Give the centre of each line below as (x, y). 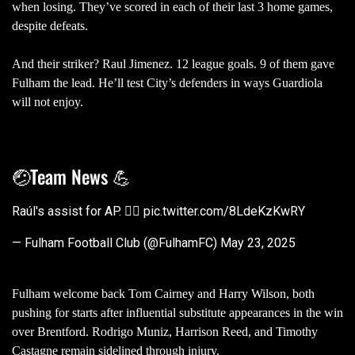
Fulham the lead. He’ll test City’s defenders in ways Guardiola (167, 82)
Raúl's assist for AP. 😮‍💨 (78, 211)
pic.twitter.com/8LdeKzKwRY (224, 211)
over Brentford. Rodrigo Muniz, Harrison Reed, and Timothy (165, 331)
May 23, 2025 (258, 242)
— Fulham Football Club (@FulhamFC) (116, 242)
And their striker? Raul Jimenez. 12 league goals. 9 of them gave (173, 63)
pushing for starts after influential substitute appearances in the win (177, 312)
